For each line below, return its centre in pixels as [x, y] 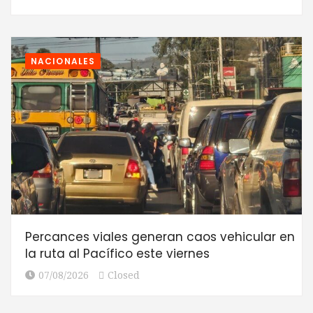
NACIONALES [63, 61]
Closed [124, 276]
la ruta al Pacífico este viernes [117, 254]
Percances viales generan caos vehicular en [160, 237]
